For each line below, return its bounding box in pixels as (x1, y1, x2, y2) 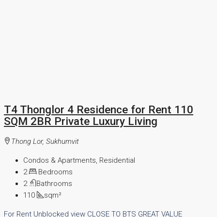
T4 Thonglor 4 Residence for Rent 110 (4, 103, 193, 116)
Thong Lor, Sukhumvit (11, 137, 79, 146)
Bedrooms (36, 168, 73, 177)
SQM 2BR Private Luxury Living (4, 114, 157, 127)
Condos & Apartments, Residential (23, 156, 135, 165)
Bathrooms (36, 179, 72, 188)
